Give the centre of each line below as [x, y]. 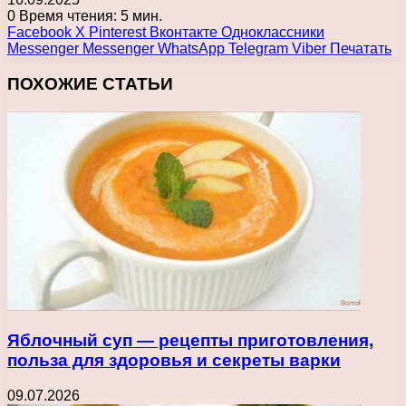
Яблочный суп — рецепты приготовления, [190, 341]
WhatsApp [191, 49]
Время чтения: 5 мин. [89, 16]
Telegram [258, 49]
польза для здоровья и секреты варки [174, 361]
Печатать [361, 49]
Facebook [39, 33]
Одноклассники [273, 33]
